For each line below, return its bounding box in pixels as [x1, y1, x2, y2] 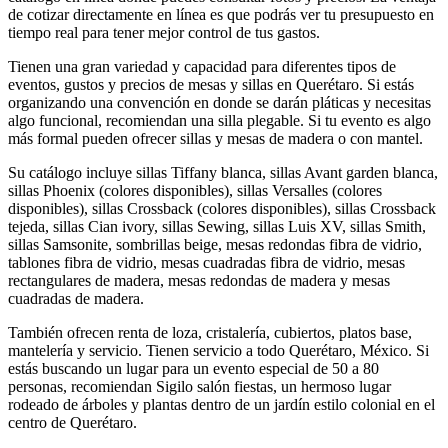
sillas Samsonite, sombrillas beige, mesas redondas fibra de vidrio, [8, 235, 422, 253]
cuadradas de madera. [8, 289, 144, 307]
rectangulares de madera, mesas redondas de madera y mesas [8, 271, 390, 289]
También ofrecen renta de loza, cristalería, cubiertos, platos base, [8, 323, 412, 341]
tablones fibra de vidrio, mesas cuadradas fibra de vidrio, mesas [8, 253, 405, 271]
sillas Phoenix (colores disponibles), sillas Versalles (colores [8, 181, 382, 199]
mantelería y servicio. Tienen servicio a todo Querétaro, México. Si [8, 341, 429, 359]
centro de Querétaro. [8, 413, 137, 431]
